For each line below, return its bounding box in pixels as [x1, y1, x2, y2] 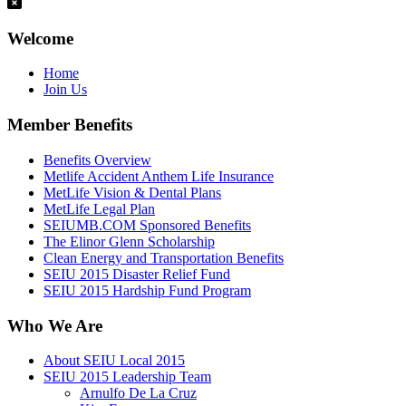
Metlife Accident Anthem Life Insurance [43, 168, 274, 184]
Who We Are [7, 315, 102, 335]
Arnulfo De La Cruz [80, 385, 197, 401]
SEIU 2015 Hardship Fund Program [43, 282, 251, 298]
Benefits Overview [43, 151, 151, 168]
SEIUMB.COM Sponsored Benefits [43, 217, 251, 233]
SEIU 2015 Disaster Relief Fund [43, 266, 230, 282]
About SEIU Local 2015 [43, 353, 185, 369]
